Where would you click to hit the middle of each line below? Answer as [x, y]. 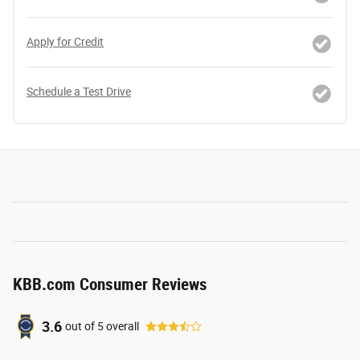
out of [81, 327]
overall [121, 327]
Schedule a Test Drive [79, 91]
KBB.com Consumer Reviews [110, 284]
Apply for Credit [65, 41]
